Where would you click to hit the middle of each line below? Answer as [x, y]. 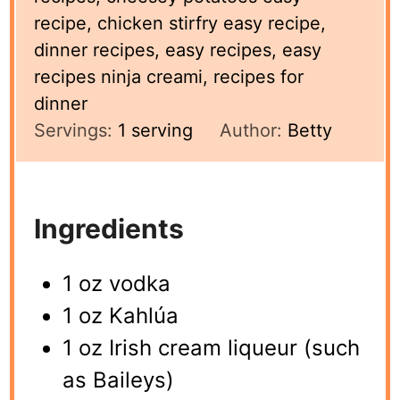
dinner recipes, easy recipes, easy [178, 50]
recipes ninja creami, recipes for [169, 76]
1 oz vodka [117, 283]
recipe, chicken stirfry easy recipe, [180, 23]
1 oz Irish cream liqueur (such [212, 347]
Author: [254, 130]
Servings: [76, 130]
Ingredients [109, 228]
